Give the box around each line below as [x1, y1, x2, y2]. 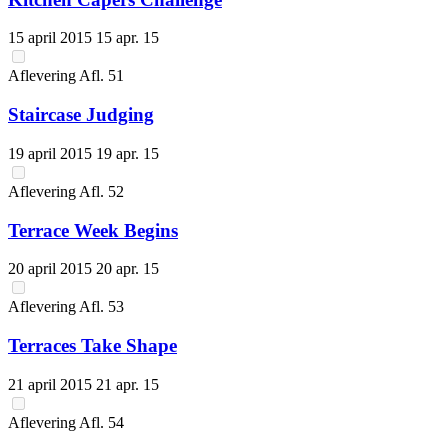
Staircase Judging [8, 104, 154, 126]
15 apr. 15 [96, 29, 159, 47]
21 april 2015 [8, 375, 96, 393]
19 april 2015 [8, 144, 96, 162]
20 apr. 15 [96, 260, 159, 278]
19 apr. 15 [96, 144, 159, 162]
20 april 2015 [8, 260, 96, 278]
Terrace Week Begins [8, 219, 178, 241]
